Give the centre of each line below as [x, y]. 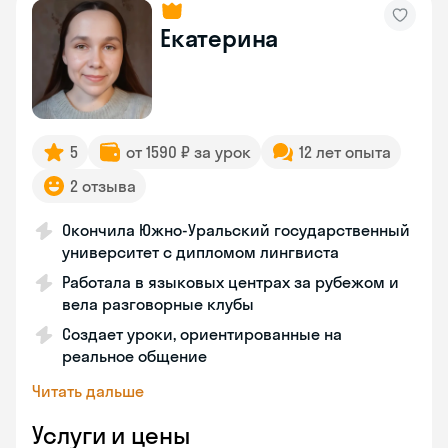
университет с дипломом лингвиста [200, 252]
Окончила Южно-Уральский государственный [236, 230]
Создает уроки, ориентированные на [202, 334]
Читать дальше [88, 391]
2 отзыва [103, 186]
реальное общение [134, 356]
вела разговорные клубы [158, 304]
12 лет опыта [345, 152]
